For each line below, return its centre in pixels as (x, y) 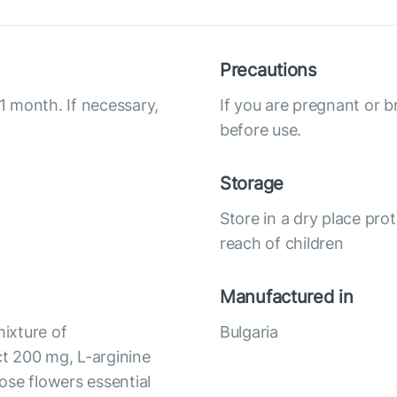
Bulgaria (249, 331)
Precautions (268, 70)
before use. (261, 129)
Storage (252, 183)
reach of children (282, 243)
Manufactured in (287, 296)
